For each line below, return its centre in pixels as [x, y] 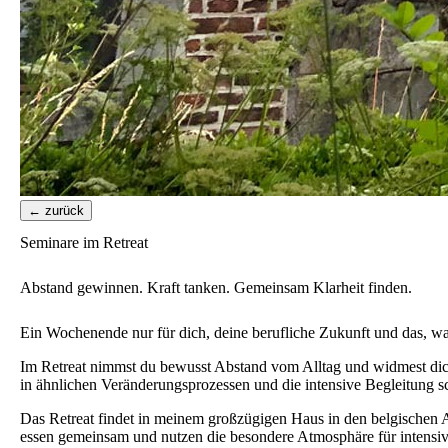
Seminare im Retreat [84, 243]
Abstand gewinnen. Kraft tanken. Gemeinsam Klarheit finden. [216, 287]
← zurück [56, 210]
